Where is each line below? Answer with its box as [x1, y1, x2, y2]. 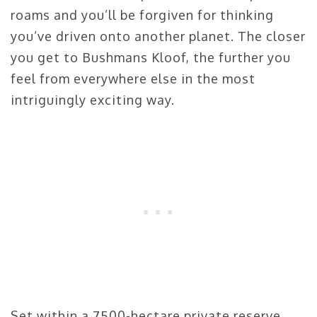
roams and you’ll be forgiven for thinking [11, 6, 274, 23]
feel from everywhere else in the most [11, 70, 255, 86]
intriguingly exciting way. [11, 91, 175, 108]
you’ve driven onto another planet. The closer [11, 28, 306, 44]
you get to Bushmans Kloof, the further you [11, 49, 291, 65]
